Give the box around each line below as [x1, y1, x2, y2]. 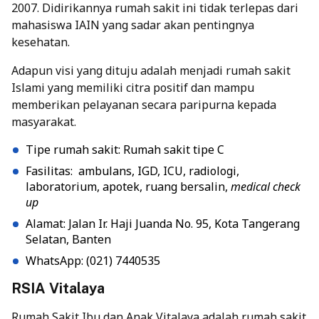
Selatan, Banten [26, 231, 111, 248]
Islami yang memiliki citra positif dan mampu [11, 80, 254, 96]
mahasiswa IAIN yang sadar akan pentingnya [11, 17, 254, 33]
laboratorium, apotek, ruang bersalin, [26, 179, 231, 195]
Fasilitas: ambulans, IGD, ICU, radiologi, [26, 163, 239, 179]
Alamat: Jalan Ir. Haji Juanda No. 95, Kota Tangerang [26, 216, 300, 232]
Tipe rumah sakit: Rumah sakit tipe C [26, 142, 224, 158]
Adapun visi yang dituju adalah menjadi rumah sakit [11, 63, 291, 79]
